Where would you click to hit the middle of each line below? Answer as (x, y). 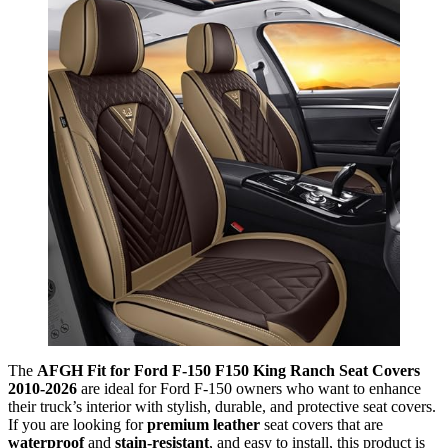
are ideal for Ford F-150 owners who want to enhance (249, 388)
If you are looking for (77, 424)
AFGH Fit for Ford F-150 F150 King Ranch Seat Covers (228, 370)
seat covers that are (321, 424)
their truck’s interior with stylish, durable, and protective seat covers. (222, 406)
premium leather (203, 424)
